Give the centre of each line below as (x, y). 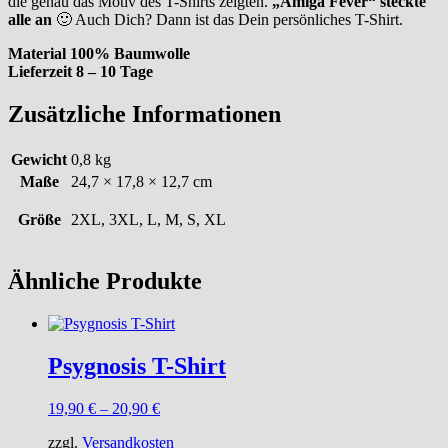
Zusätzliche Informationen (144, 114)
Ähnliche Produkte (105, 281)
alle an (30, 20)
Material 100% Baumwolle (99, 54)
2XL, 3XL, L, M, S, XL (148, 220)
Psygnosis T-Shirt (137, 365)
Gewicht (39, 160)
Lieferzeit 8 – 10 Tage (80, 72)
